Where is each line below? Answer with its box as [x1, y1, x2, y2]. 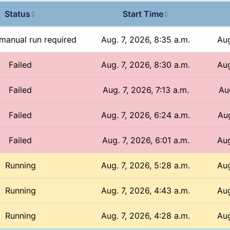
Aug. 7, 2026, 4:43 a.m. [101, 185, 190, 196]
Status [5, 8, 31, 19]
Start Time [122, 8, 163, 19]
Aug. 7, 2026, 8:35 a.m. [101, 34, 190, 45]
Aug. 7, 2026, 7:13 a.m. [102, 84, 189, 95]
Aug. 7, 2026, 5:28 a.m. [101, 160, 190, 170]
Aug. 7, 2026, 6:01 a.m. [102, 135, 189, 145]
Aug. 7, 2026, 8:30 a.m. [101, 59, 190, 70]
